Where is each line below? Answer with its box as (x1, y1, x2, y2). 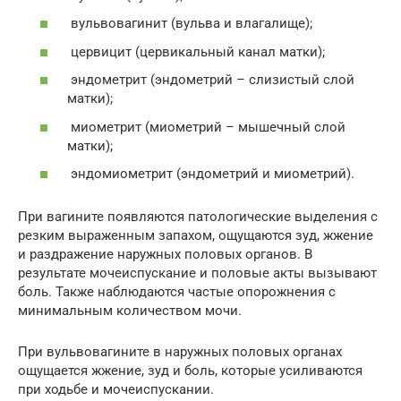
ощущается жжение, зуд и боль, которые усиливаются (18, 363, 363, 380)
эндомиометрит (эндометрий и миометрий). (67, 166, 354, 183)
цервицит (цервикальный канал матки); (67, 43, 325, 60)
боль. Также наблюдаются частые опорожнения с (18, 284, 336, 301)
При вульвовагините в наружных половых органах (18, 344, 342, 361)
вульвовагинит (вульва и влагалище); (67, 15, 312, 32)
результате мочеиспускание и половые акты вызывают (18, 265, 377, 282)
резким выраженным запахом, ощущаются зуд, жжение (18, 227, 373, 244)
